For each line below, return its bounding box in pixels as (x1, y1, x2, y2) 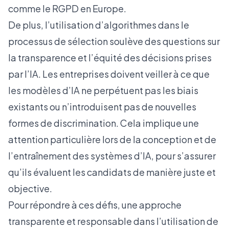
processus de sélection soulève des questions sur (8, 35, 220, 47)
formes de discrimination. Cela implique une (8, 117, 199, 129)
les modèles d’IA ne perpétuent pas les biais (8, 84, 198, 96)
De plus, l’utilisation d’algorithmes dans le (8, 19, 189, 31)
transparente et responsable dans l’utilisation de (8, 215, 218, 227)
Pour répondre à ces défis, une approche (8, 199, 181, 211)
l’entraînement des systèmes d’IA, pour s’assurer (8, 150, 216, 162)
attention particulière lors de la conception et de (8, 133, 216, 145)
